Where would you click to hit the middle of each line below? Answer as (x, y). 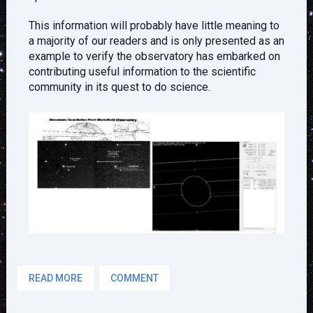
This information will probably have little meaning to (154, 26)
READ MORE (55, 278)
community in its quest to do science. (119, 87)
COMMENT (134, 278)
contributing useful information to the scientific (142, 72)
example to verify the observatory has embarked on (154, 57)
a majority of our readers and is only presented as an (156, 41)
